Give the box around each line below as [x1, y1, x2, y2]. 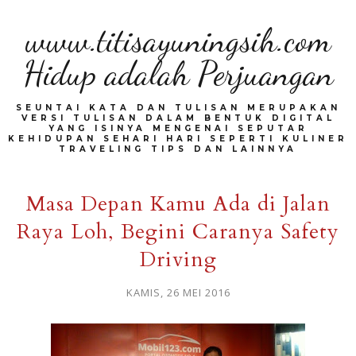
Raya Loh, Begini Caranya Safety [17, 218, 339, 246]
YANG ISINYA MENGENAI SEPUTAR [48, 123, 308, 133]
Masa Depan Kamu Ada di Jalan [25, 190, 331, 218]
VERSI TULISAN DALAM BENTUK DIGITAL [21, 113, 335, 123]
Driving [139, 246, 217, 273]
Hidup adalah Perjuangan [22, 53, 334, 94]
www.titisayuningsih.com [25, 20, 331, 60]
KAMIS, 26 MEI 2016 [126, 285, 230, 300]
